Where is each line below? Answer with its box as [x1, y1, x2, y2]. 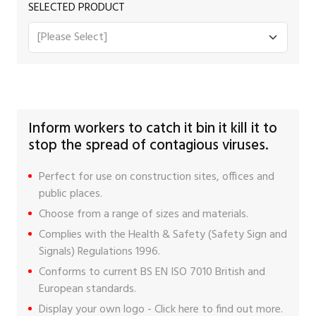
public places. [39, 184, 102, 203]
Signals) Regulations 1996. [39, 242, 160, 261]
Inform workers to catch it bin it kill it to [28, 117, 277, 140]
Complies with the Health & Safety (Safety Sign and [39, 225, 287, 244]
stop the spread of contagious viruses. [28, 134, 268, 157]
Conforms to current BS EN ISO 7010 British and [39, 262, 265, 281]
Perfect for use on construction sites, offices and [39, 167, 274, 186]
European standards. [39, 279, 136, 298]
